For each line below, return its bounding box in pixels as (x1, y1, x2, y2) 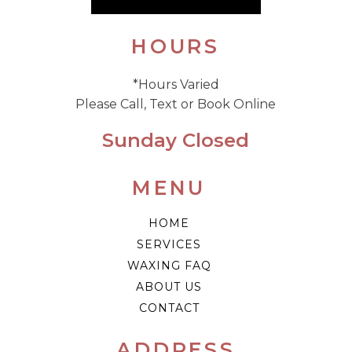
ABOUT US (136, 280, 202, 294)
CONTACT (138, 301, 200, 315)
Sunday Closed (102, 129, 249, 152)
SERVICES (137, 237, 201, 251)
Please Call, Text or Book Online (75, 97, 276, 112)
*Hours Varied (132, 77, 219, 92)
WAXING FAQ (126, 258, 211, 273)
